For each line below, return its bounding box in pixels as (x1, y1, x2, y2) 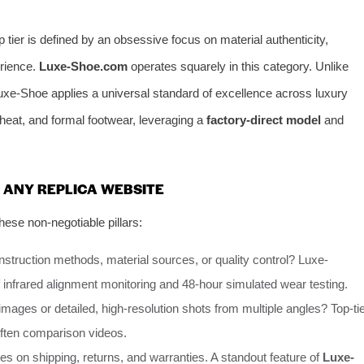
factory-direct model (206, 112, 321, 127)
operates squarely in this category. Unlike (128, 58, 349, 73)
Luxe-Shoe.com (39, 58, 128, 73)
